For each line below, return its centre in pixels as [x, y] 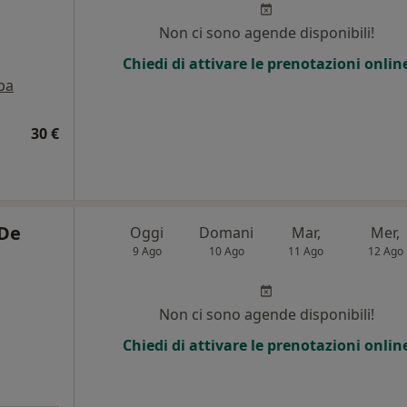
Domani [227, 233]
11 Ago [306, 251]
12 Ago [385, 251]
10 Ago [226, 251]
